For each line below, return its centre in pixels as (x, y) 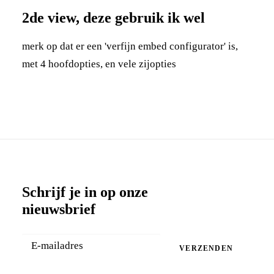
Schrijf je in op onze (85, 192)
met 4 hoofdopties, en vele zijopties (99, 64)
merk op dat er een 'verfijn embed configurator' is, (130, 46)
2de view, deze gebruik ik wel (113, 18)
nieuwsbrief (59, 209)
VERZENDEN (206, 248)
